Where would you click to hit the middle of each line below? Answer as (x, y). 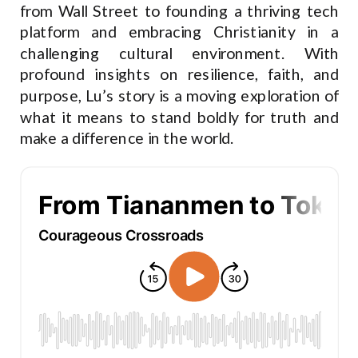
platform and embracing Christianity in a (180, 32)
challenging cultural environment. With (180, 53)
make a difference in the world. (127, 138)
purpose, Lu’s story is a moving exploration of (180, 95)
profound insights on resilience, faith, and (180, 74)
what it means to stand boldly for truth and (180, 117)
